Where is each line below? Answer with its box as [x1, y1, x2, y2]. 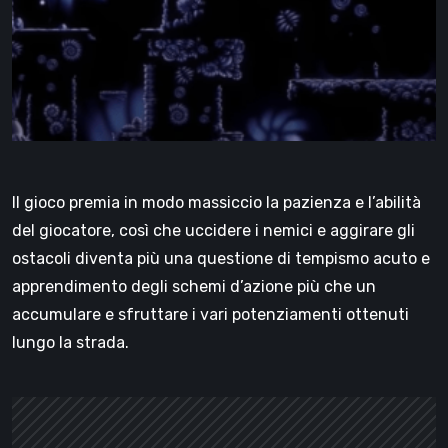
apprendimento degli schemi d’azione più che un [12, 276, 376, 296]
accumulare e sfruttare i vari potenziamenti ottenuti [12, 304, 409, 324]
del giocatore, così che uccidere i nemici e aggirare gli [12, 220, 415, 240]
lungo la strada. [12, 332, 129, 352]
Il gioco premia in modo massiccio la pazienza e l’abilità [12, 192, 421, 212]
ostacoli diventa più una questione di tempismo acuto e [12, 248, 430, 268]
